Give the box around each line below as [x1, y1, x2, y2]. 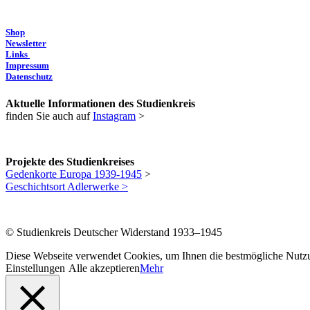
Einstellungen [6, 262, 65, 275]
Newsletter [6, 38, 46, 49]
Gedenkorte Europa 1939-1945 [6, 168, 142, 181]
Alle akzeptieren [69, 262, 140, 275]
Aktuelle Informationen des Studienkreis [6, 98, 195, 110]
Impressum [6, 60, 49, 71]
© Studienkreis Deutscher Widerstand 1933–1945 [6, 226, 222, 239]
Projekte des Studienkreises [6, 156, 134, 168]
